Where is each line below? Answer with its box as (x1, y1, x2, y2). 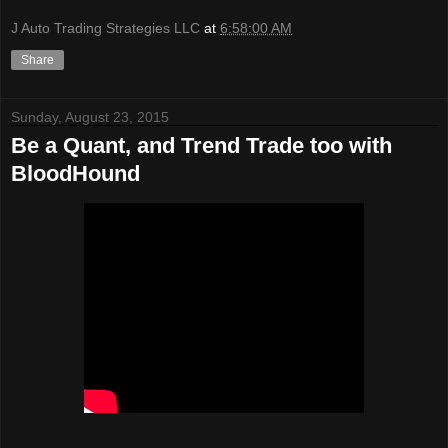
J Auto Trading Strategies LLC (11, 19, 200, 36)
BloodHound (11, 160, 140, 186)
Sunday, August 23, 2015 (11, 108, 169, 125)
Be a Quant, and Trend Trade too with (11, 132, 392, 158)
